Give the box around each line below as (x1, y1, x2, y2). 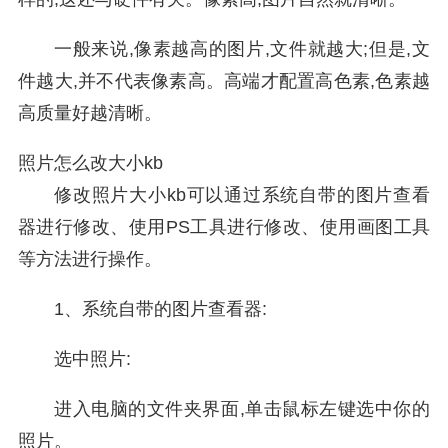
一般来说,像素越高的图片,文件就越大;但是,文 (54, 39, 430, 59)
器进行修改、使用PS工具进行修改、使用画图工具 (18, 217, 430, 237)
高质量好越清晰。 (18, 103, 162, 123)
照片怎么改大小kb (18, 153, 163, 173)
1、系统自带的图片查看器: (54, 299, 267, 319)
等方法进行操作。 (18, 249, 162, 269)
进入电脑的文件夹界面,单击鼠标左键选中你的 (54, 399, 430, 419)
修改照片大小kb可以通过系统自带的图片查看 (54, 185, 430, 205)
